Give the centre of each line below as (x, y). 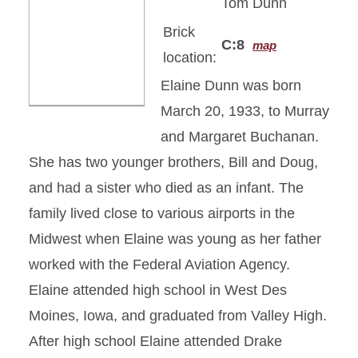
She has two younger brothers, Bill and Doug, (173, 162)
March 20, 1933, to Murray (245, 111)
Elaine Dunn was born (231, 86)
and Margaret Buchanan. (240, 137)
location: (190, 58)
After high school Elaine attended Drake (155, 341)
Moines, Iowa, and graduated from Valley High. (178, 316)
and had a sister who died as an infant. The (166, 188)
